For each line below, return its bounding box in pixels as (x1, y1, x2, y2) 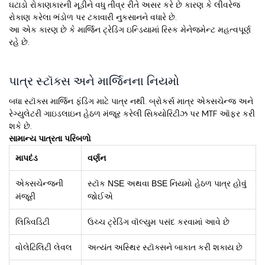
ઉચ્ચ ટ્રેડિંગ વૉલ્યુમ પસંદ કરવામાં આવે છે (88, 217, 230, 227)
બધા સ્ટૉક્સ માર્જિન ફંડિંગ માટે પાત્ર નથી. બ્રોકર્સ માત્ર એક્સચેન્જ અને (9, 96, 253, 107)
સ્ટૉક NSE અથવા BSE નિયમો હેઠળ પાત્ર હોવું (88, 179, 247, 189)
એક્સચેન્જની (15, 179, 63, 189)
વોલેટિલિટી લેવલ (15, 243, 72, 253)
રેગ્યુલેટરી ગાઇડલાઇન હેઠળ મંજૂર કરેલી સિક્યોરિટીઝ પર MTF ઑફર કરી (9, 108, 255, 119)
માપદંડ (15, 153, 38, 163)
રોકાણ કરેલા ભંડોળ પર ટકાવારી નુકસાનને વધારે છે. (9, 12, 177, 23)
